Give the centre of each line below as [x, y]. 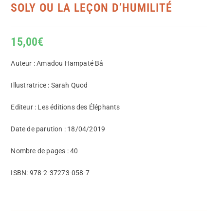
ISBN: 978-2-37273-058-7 [50, 173]
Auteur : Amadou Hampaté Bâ [57, 63]
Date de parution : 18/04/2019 [58, 129]
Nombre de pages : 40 [45, 151]
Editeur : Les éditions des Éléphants [65, 107]
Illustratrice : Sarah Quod [49, 85]
